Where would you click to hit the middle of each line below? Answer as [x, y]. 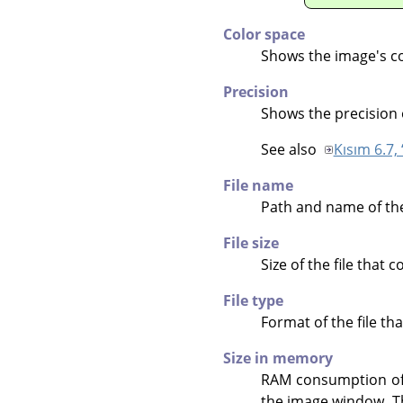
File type [253, 300]
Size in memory [278, 358]
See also [290, 149]
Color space [264, 34]
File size [251, 242]
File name [258, 185]
